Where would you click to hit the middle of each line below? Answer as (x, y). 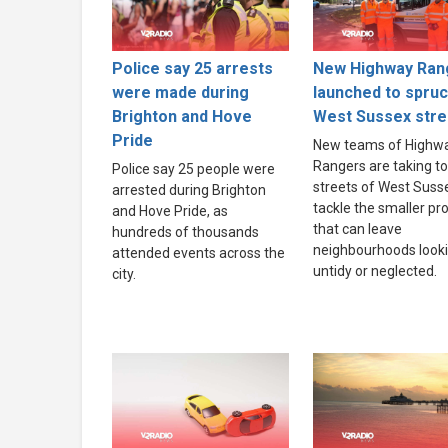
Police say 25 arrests (192, 69)
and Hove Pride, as (170, 211)
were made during (180, 93)
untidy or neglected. (374, 271)
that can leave (357, 229)
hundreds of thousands (185, 232)
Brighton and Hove (182, 117)
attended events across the (198, 253)
